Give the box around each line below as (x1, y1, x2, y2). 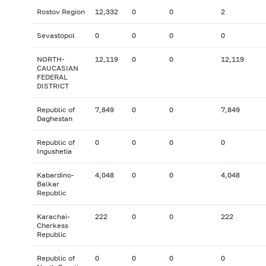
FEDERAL (36, 72, 68, 82)
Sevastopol (36, 31, 75, 40)
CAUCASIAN (36, 64, 78, 73)
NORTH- (36, 55, 65, 64)
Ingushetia (36, 147, 72, 156)
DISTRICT (36, 81, 69, 91)
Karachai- (36, 212, 70, 221)
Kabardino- (36, 170, 74, 180)
